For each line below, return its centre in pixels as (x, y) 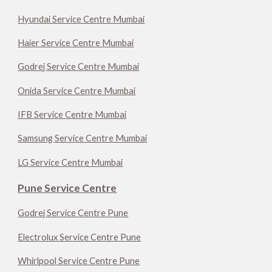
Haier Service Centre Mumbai (76, 42)
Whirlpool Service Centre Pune (79, 260)
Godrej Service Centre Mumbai (79, 67)
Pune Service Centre (67, 188)
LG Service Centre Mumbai (70, 162)
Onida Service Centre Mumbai (77, 90)
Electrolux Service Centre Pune (80, 237)
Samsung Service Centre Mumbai (83, 138)
